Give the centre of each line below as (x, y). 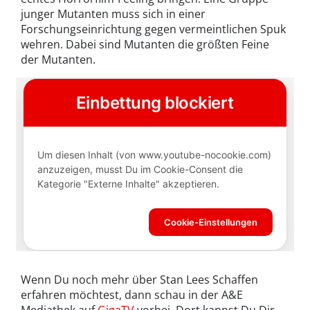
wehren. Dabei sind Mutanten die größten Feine (145, 45)
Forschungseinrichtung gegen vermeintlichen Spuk (153, 29)
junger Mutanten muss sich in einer (113, 14)
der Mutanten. (58, 60)
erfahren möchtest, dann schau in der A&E (132, 295)
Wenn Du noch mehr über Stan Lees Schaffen (139, 280)
